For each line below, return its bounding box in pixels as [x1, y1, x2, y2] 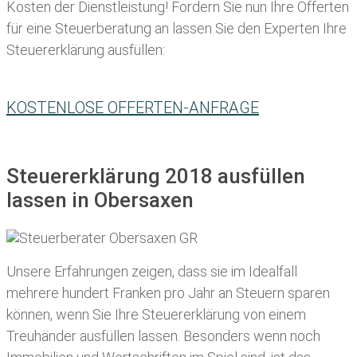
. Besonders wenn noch [178, 328, 320, 345]
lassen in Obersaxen [6, 188, 194, 213]
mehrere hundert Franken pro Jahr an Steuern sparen [6, 284, 330, 302]
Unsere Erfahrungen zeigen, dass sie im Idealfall [6, 263, 297, 280]
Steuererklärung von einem [142, 306, 306, 324]
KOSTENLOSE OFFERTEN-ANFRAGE [6, 98, 259, 118]
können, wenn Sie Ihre [6, 306, 142, 324]
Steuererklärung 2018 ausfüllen [6, 164, 305, 189]
